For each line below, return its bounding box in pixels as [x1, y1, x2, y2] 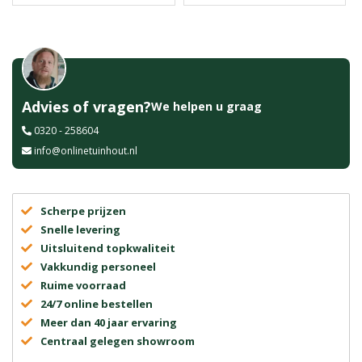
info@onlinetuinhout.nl [34, 144, 137, 158]
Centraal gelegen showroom [40, 334, 195, 348]
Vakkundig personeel [40, 259, 156, 274]
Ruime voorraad [40, 278, 126, 293]
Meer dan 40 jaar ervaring [40, 315, 177, 330]
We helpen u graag [151, 99, 262, 114]
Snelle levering [40, 222, 120, 237]
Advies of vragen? [22, 96, 151, 116]
